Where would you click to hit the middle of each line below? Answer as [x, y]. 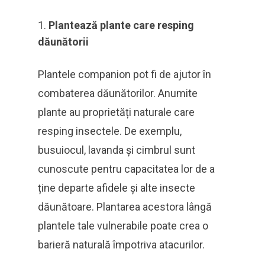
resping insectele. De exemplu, [110, 131]
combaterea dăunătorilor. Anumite [118, 93]
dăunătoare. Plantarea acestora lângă [125, 207]
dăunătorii [63, 42]
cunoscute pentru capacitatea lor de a [126, 169]
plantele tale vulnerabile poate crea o [123, 226]
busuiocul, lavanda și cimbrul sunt [117, 150]
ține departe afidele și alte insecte [117, 188]
